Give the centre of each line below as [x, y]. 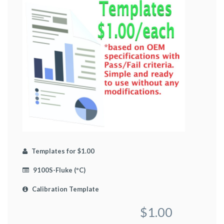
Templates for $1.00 [62, 151]
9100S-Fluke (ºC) [58, 170]
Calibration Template [65, 189]
